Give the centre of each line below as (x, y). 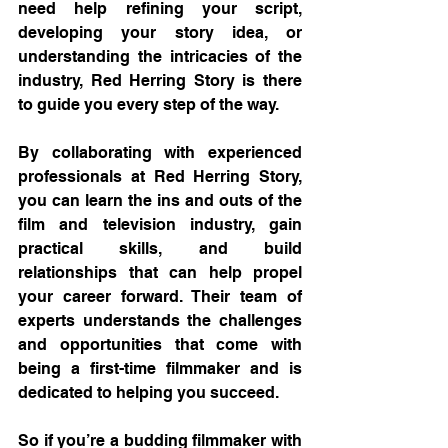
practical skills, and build (160, 248)
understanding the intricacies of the (160, 56)
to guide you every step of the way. (148, 104)
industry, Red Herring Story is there (160, 80)
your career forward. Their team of (160, 296)
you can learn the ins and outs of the (160, 200)
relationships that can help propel (160, 272)
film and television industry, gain (160, 224)
